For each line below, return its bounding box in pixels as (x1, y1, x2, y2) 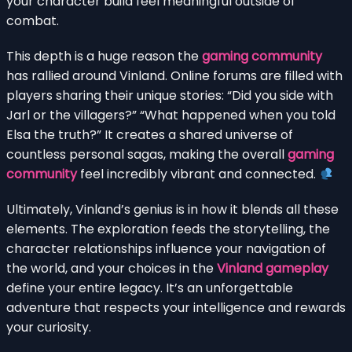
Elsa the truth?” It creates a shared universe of (6, 125, 293, 144)
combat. (6, 11, 59, 30)
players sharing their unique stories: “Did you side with (6, 86, 333, 104)
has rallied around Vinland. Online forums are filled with (6, 66, 343, 85)
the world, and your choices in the (6, 258, 217, 277)
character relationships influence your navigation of (6, 239, 326, 258)
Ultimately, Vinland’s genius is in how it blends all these (6, 200, 339, 218)
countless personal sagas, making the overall (6, 145, 288, 163)
